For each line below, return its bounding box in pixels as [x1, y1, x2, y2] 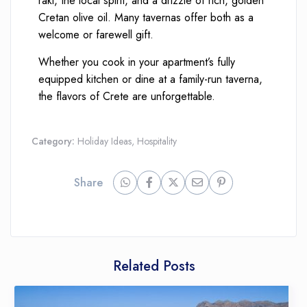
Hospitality [137, 134, 177, 149]
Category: [32, 134, 78, 149]
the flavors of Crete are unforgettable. [38, 88, 216, 105]
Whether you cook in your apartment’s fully [38, 54, 236, 71]
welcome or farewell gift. [38, 27, 154, 43]
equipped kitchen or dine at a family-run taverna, [38, 71, 263, 88]
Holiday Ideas [77, 134, 132, 149]
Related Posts [113, 256, 196, 277]
